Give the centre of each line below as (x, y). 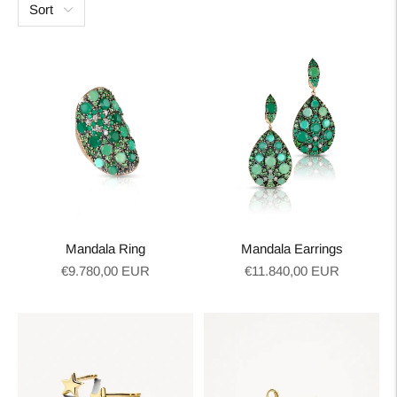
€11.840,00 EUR (292, 271)
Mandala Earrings (292, 249)
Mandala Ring (105, 249)
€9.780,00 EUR (105, 271)
